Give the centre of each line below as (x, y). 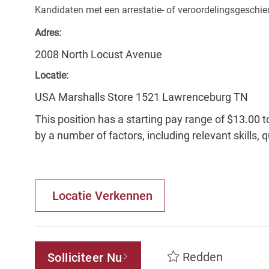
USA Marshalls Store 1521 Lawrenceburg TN (141, 97)
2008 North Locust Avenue (98, 55)
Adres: (48, 33)
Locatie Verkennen (102, 196)
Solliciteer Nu (85, 258)
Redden (203, 257)
